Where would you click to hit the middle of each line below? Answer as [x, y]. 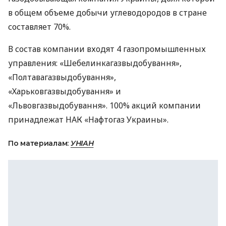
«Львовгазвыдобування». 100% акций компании [104, 105]
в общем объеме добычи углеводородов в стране [107, 13]
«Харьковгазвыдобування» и [65, 91]
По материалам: [39, 143]
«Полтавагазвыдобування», [62, 77]
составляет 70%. [39, 27]
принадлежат [37, 120]
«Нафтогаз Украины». [125, 120]
